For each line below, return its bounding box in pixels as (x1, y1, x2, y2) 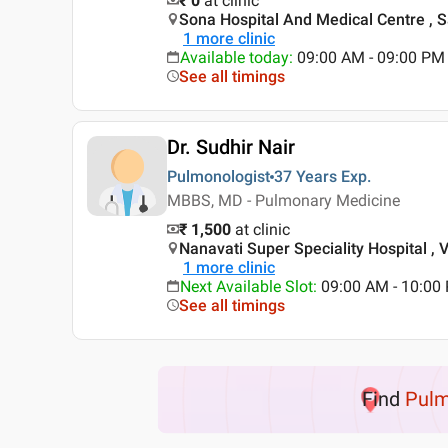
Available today (180, 48, 289, 67)
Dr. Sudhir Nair (167, 135, 295, 159)
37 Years (274, 167, 337, 186)
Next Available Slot (180, 277, 313, 296)
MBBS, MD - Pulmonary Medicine (167, 191, 400, 210)
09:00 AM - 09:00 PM (297, 48, 445, 67)
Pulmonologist (167, 167, 270, 186)
